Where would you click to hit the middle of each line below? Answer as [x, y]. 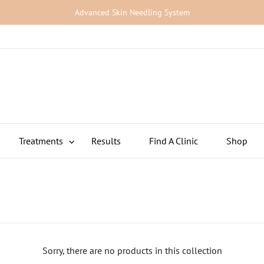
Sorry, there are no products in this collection [132, 251]
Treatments [41, 141]
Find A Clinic [173, 141]
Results [106, 141]
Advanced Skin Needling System [132, 12]
